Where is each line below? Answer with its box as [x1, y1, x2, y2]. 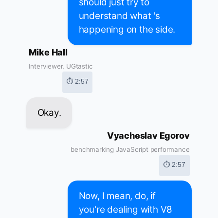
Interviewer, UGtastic [28, 62, 93, 71]
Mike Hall [28, 47, 68, 58]
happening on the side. [78, 24, 176, 36]
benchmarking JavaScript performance [71, 145, 190, 154]
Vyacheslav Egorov [107, 130, 190, 141]
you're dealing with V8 [78, 204, 173, 216]
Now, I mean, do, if [78, 190, 156, 202]
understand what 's [78, 10, 160, 22]
